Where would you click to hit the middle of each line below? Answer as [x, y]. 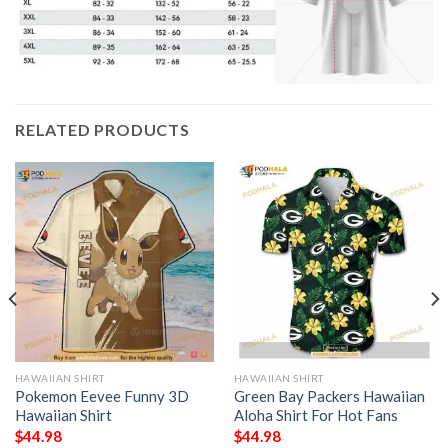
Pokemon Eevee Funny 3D [101, 396]
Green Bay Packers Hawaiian [329, 396]
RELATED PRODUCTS [102, 130]
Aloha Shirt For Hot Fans [315, 415]
